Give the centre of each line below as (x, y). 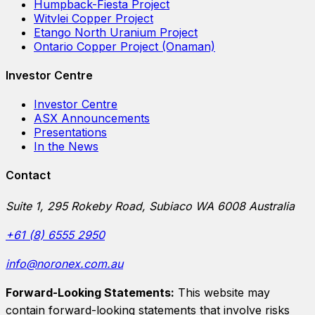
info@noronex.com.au (64, 263)
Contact (28, 175)
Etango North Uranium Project (116, 32)
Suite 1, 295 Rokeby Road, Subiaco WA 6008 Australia (150, 206)
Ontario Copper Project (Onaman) (124, 46)
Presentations (70, 133)
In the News (66, 147)
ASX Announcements (92, 118)
